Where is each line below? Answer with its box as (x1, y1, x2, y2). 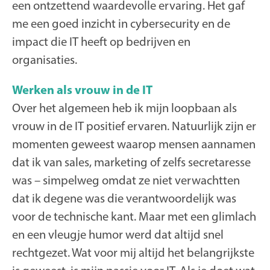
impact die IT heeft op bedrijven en (12, 33, 190, 49)
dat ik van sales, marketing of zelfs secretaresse (12, 154, 251, 170)
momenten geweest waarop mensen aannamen (12, 136, 256, 152)
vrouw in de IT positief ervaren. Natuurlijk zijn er (12, 118, 256, 134)
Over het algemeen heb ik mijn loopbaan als (12, 100, 237, 116)
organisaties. (12, 51, 77, 67)
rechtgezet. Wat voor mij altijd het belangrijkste (12, 245, 254, 260)
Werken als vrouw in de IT (12, 82, 152, 98)
